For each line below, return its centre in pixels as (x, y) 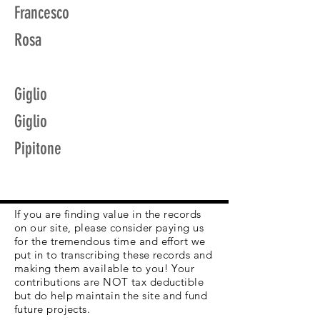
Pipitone (38, 149)
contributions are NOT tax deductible (109, 282)
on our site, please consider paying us (109, 227)
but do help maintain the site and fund (111, 295)
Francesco (42, 13)
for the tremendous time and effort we (110, 241)
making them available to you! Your (105, 268)
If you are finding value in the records (108, 214)
